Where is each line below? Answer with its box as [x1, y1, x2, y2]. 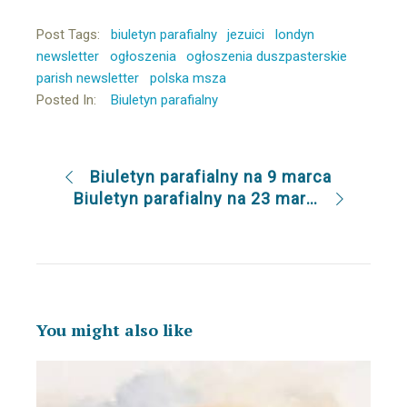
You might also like [36, 318, 193, 341]
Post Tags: [36, 25, 100, 43]
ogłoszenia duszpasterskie [186, 47, 348, 65]
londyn [274, 25, 314, 43]
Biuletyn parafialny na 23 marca [306, 189, 317, 208]
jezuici [227, 25, 265, 43]
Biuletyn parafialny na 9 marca [90, 167, 332, 186]
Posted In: [36, 91, 96, 108]
